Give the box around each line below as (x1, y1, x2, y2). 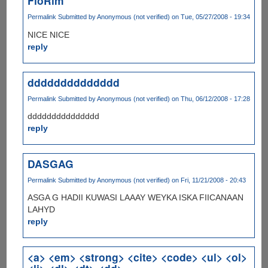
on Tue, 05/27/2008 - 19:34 (170, 13, 251, 21)
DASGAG (28, 156, 74, 171)
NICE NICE (28, 29, 70, 39)
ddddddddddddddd (28, 111, 100, 121)
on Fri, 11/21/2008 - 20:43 (170, 176, 246, 184)
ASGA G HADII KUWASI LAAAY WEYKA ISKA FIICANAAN (28, 193, 244, 202)
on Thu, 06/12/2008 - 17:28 (170, 95, 251, 102)
